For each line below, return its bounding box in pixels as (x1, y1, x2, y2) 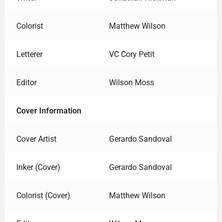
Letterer (16, 49, 43, 59)
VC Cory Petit (109, 49, 155, 59)
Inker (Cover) (16, 162, 60, 172)
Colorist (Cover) (16, 190, 70, 200)
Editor (16, 77, 37, 87)
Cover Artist (16, 134, 56, 144)
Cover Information (16, 106, 81, 115)
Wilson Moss (109, 77, 154, 87)
